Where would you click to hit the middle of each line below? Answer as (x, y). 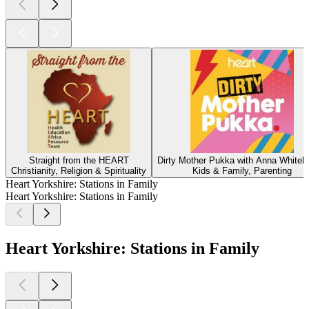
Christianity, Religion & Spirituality (79, 170)
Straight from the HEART (79, 160)
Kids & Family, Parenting (242, 170)
